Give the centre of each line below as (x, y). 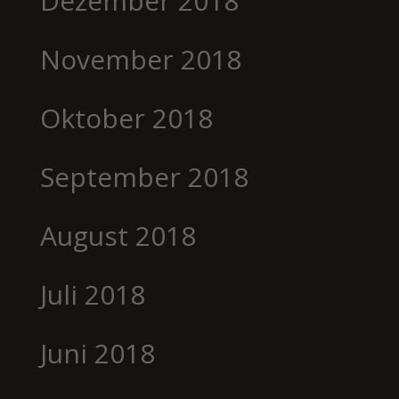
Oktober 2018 (126, 118)
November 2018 (140, 59)
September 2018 (144, 176)
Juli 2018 (92, 294)
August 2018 (118, 235)
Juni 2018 (97, 353)
